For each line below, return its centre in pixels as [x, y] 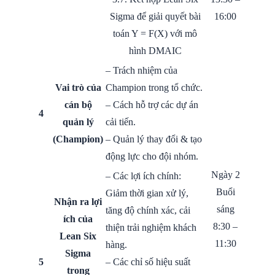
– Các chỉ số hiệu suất [148, 261]
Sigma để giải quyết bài [155, 16]
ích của [78, 219]
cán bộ [78, 104]
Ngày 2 [225, 174]
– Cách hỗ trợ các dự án [152, 104]
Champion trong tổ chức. [154, 87]
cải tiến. [121, 122]
